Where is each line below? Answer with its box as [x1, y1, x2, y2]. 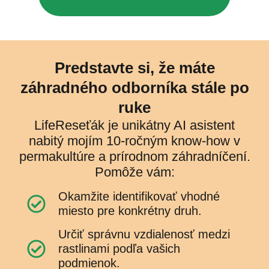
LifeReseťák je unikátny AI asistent [34, 118, 235, 133]
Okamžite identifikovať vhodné [58, 190, 220, 204]
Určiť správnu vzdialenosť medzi [58, 228, 230, 241]
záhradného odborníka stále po [20, 79, 249, 97]
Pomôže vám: [94, 165, 175, 180]
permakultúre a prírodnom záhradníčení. [19, 149, 250, 165]
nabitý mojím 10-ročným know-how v [29, 133, 240, 149]
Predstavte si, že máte [54, 59, 215, 77]
